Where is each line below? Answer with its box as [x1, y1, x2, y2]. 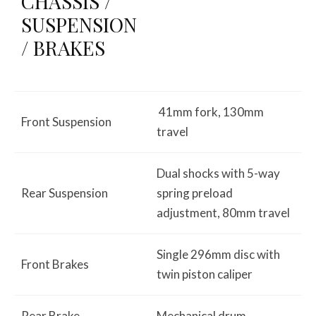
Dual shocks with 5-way [157, 165, 280, 181]
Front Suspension [21, 114, 111, 129]
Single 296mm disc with [157, 246, 280, 262]
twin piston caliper [157, 266, 253, 281]
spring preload [157, 185, 233, 200]
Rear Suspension [21, 185, 108, 200]
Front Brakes [21, 256, 89, 272]
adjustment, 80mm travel [157, 205, 290, 220]
